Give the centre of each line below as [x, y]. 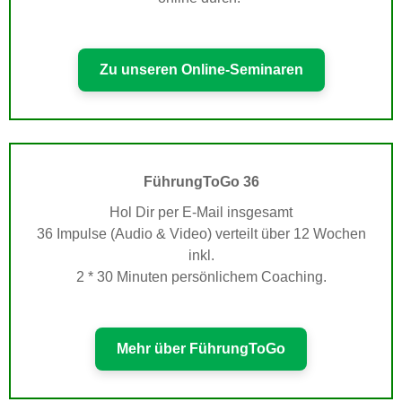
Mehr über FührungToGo [201, 349]
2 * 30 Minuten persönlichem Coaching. [201, 277]
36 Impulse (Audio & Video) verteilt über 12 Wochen [201, 234]
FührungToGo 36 [201, 182]
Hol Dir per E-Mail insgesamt [201, 213]
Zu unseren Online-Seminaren [201, 70]
